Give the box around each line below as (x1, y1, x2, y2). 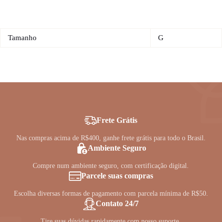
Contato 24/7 (95, 199, 139, 208)
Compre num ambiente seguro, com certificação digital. (33, 162, 189, 169)
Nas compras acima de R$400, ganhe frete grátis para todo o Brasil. (16, 134, 206, 142)
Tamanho (8, 33, 37, 42)
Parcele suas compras (81, 171, 153, 180)
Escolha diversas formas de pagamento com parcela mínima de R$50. (13, 189, 208, 197)
